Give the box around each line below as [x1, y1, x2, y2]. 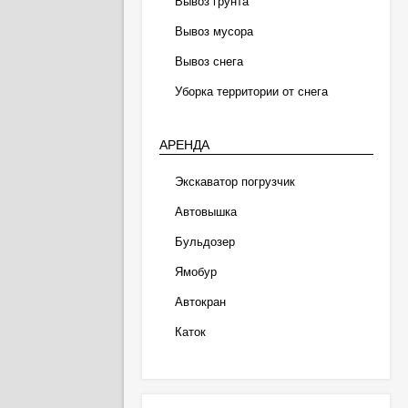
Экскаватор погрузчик [174, 175, 295, 189]
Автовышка [174, 205, 237, 219]
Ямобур [174, 265, 217, 279]
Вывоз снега [174, 55, 243, 68]
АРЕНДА [158, 138, 209, 152]
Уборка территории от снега [174, 85, 328, 98]
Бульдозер [174, 235, 235, 249]
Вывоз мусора [174, 25, 253, 38]
